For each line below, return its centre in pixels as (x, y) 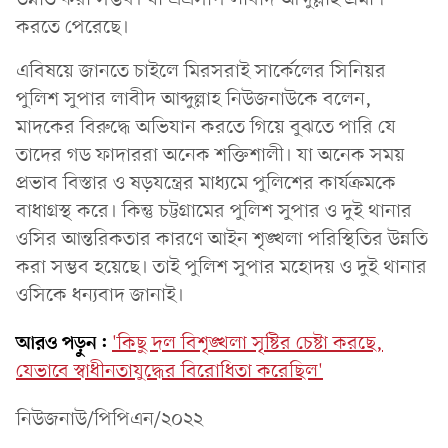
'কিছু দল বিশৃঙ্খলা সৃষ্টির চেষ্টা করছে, (247, 343)
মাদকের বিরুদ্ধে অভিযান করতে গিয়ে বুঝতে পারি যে (206, 127)
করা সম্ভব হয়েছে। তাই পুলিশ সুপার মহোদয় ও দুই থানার (221, 267)
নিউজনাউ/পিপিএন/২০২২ (109, 419)
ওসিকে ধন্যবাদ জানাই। (100, 295)
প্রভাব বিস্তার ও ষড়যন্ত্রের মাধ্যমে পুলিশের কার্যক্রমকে (206, 183)
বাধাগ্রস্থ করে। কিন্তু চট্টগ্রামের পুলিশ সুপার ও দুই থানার (214, 211)
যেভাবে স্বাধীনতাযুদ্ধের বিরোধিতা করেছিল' (169, 371)
